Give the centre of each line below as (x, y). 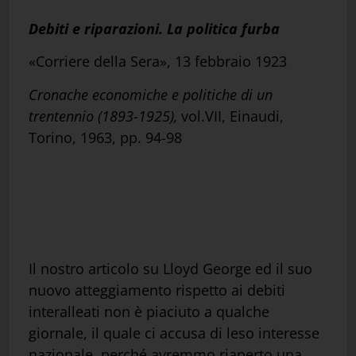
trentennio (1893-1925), (103, 116)
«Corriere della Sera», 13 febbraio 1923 (158, 62)
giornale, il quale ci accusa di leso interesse (174, 333)
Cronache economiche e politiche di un (151, 94)
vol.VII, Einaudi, (230, 116)
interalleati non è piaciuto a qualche (149, 312)
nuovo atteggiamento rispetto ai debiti (157, 290)
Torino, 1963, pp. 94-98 (105, 137)
